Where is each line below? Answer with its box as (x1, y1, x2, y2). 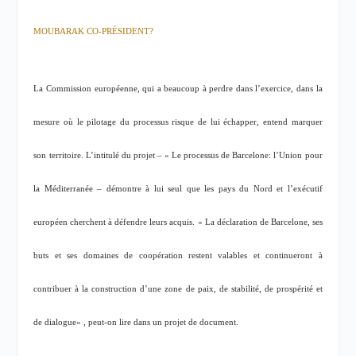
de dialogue (33, 318, 77, 327)
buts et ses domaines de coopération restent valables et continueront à (33, 251, 323, 261)
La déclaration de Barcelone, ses (204, 218, 323, 227)
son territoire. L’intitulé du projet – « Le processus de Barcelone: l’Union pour (33, 151, 323, 161)
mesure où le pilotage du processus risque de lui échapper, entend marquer (33, 118, 323, 127)
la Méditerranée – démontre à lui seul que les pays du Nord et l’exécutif (33, 184, 323, 194)
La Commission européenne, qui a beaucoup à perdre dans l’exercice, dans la (33, 84, 323, 94)
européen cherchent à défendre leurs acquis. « (33, 218, 205, 227)
